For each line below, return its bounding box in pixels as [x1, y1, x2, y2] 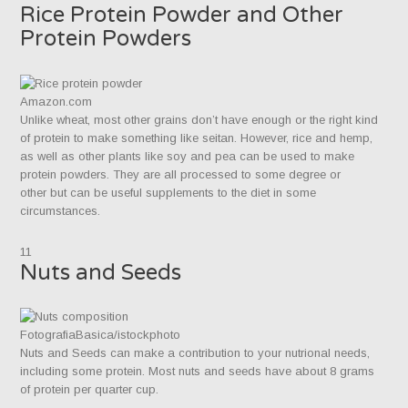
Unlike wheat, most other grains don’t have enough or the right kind [20, 112, 379, 127]
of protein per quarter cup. [20, 382, 159, 397]
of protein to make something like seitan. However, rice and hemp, [20, 130, 373, 145]
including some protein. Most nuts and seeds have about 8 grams [20, 364, 375, 379]
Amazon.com [20, 94, 93, 108]
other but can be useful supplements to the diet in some [20, 185, 317, 199]
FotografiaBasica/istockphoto [20, 328, 181, 342]
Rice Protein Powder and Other [20, 2, 344, 29]
